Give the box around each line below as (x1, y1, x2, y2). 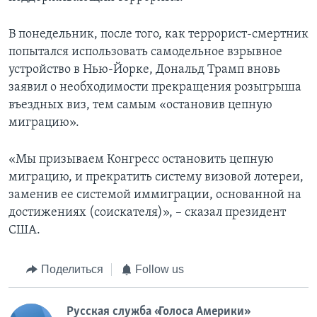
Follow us (135, 263, 184, 276)
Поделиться (40, 263, 103, 276)
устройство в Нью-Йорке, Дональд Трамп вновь (8, 63, 280, 77)
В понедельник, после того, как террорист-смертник (8, 28, 309, 42)
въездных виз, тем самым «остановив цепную (8, 98, 272, 113)
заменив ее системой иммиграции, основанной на (8, 188, 301, 202)
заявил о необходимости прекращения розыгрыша (8, 81, 301, 95)
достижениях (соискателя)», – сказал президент (8, 206, 286, 220)
